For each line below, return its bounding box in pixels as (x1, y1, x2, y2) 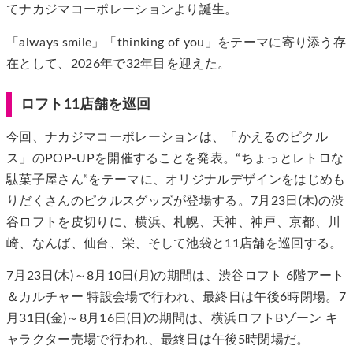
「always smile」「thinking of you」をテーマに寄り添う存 (6, 35, 347, 49)
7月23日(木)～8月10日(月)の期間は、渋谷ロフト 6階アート (6, 269, 345, 283)
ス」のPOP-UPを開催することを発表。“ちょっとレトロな (6, 151, 344, 165)
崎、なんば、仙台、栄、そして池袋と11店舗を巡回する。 (6, 236, 343, 250)
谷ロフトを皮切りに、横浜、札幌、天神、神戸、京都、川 (6, 215, 341, 229)
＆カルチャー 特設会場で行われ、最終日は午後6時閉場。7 (6, 291, 346, 304)
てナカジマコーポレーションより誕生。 (6, 3, 238, 17)
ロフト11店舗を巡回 (20, 96, 150, 112)
